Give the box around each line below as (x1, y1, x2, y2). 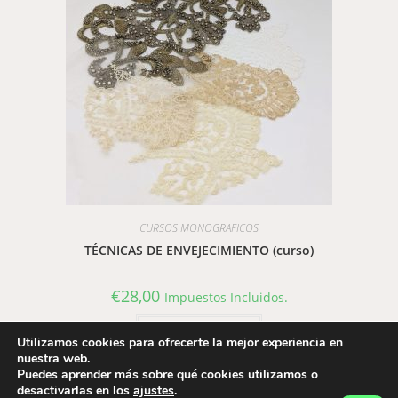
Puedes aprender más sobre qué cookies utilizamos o (17, 366, 318, 383)
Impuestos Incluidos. (163, 288, 288, 306)
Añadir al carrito (148, 321, 250, 337)
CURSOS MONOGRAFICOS (139, 219, 259, 235)
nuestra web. (17, 350, 90, 367)
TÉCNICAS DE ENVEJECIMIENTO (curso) (84, 241, 314, 259)
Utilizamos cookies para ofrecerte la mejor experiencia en (17, 334, 343, 351)
